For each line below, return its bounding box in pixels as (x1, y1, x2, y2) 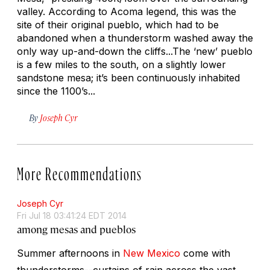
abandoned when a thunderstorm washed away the (17, 31, 253, 44)
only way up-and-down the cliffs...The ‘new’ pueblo (17, 45, 253, 57)
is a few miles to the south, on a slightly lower (17, 58, 226, 71)
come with (180, 246, 230, 259)
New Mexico (123, 246, 180, 259)
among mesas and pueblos (17, 222, 136, 236)
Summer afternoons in (17, 246, 123, 259)
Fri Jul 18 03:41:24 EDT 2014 (17, 210, 127, 221)
